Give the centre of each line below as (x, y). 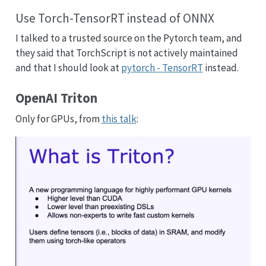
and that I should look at (68, 67)
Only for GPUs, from (58, 118)
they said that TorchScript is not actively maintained (126, 53)
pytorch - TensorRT (162, 67)
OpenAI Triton (56, 98)
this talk (119, 118)
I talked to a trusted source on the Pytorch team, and (129, 38)
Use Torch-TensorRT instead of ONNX (115, 18)
